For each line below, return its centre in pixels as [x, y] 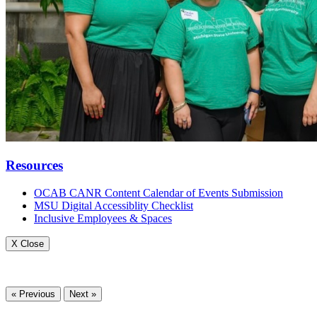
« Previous [33, 294]
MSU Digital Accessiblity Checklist [114, 205]
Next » [83, 294]
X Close [28, 243]
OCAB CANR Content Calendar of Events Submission [158, 192]
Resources [34, 166]
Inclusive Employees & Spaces [103, 218]
